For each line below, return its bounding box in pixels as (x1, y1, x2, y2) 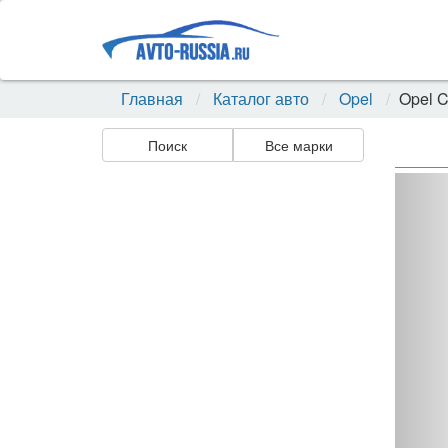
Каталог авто (213, 87, 309, 110)
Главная (121, 87, 183, 110)
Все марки (264, 135, 333, 155)
